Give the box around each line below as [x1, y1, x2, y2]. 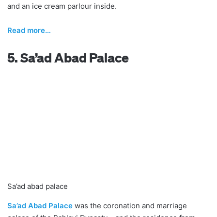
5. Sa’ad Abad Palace [7, 49, 129, 66]
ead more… [12, 26, 51, 35]
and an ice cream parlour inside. [7, 1, 117, 11]
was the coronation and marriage [73, 201, 187, 211]
